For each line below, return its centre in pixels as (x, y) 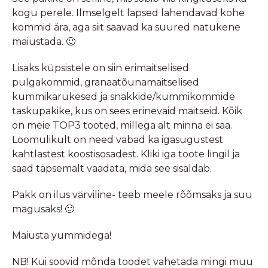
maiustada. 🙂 (44, 42)
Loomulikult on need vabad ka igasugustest (118, 140)
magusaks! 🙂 (43, 209)
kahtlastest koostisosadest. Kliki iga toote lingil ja (126, 154)
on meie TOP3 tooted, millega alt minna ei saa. (122, 126)
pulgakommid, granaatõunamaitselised (106, 83)
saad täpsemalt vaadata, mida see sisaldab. (112, 169)
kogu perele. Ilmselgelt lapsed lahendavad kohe (128, 13)
